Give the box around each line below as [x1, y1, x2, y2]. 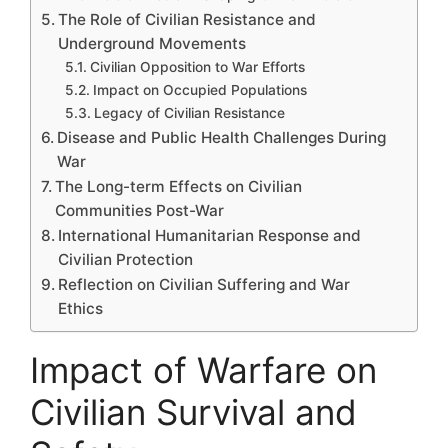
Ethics [58, 298, 104, 318]
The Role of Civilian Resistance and [58, 9, 317, 29]
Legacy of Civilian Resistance [93, 104, 285, 121]
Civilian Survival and [30, 390, 357, 433]
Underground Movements [58, 33, 247, 53]
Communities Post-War [55, 200, 225, 220]
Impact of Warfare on [30, 348, 377, 391]
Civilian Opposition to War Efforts [89, 58, 305, 75]
